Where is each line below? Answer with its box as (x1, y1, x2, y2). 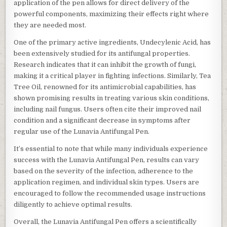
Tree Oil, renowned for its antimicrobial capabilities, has (14, 83, 197, 91)
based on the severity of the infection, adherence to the (14, 167, 194, 175)
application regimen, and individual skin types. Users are (14, 178, 200, 186)
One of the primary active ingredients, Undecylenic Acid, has (14, 39, 211, 47)
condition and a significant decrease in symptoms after (14, 117, 191, 125)
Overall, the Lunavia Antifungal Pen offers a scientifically (14, 218, 197, 226)
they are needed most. (14, 21, 87, 29)
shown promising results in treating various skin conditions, (14, 94, 210, 102)
